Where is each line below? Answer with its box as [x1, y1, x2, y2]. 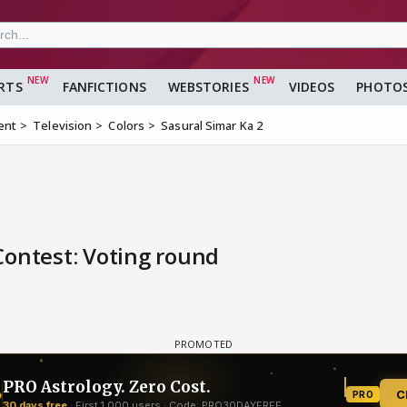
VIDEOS [288, 78, 335, 96]
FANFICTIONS [62, 78, 146, 96]
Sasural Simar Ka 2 [161, 117, 263, 134]
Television [33, 117, 93, 134]
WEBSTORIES [167, 78, 249, 96]
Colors [108, 117, 145, 134]
